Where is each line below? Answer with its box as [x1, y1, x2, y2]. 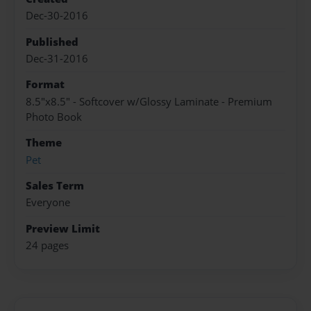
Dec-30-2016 [26, 8, 88, 24]
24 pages [26, 238, 69, 253]
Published [26, 34, 78, 49]
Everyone [26, 195, 70, 210]
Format [26, 77, 65, 92]
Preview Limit [26, 221, 100, 236]
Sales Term [26, 178, 84, 193]
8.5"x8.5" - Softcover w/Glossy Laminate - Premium [26, 94, 272, 109]
